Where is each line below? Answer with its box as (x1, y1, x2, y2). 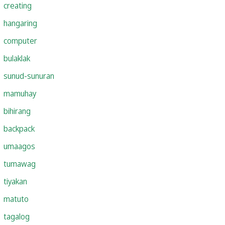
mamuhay (4, 87, 36, 99)
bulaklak (4, 52, 30, 64)
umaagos (4, 140, 35, 152)
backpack (4, 123, 35, 134)
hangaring (4, 17, 37, 29)
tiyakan (4, 175, 27, 187)
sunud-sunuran (4, 70, 54, 81)
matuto (4, 193, 29, 204)
